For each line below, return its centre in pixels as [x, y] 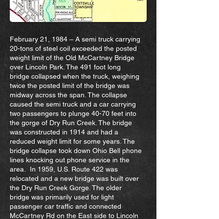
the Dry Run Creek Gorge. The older [66, 188]
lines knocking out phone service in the [70, 160]
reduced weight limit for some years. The [72, 141]
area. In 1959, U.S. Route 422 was [64, 169]
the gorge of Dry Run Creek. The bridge [71, 123]
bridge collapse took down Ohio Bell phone [76, 151]
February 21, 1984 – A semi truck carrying [75, 39]
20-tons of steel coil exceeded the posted [73, 48]
